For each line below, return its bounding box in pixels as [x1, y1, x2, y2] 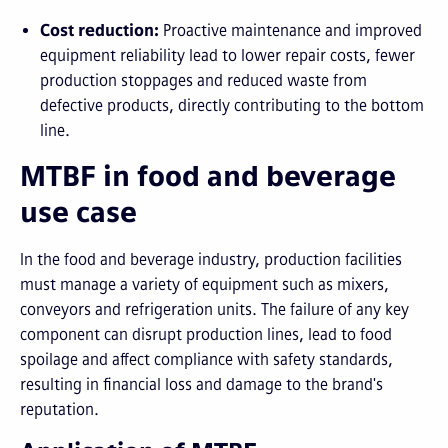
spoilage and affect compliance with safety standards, [20, 350, 393, 369]
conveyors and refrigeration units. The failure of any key [20, 300, 409, 319]
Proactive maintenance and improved [159, 21, 422, 40]
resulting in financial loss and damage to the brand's [20, 375, 383, 394]
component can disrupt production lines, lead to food [20, 325, 392, 344]
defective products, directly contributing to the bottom [40, 96, 424, 115]
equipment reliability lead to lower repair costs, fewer [40, 46, 415, 65]
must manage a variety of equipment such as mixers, [20, 275, 389, 294]
